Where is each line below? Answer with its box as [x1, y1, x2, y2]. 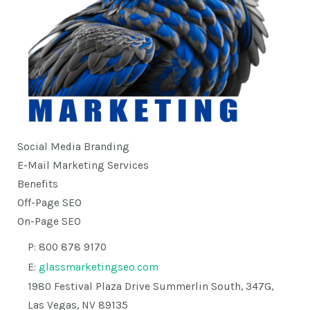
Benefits [17, 178, 58, 191]
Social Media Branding [17, 140, 129, 154]
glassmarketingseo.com [39, 260, 158, 273]
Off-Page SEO [17, 197, 82, 210]
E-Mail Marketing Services [17, 159, 149, 172]
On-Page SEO [17, 215, 81, 228]
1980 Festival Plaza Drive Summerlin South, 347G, [28, 280, 273, 293]
